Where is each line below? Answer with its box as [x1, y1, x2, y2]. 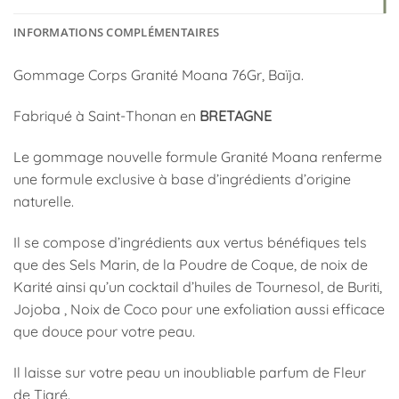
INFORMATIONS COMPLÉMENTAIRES [13, 24, 220, 41]
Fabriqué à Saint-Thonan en [13, 107, 199, 126]
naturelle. [13, 192, 74, 211]
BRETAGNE [199, 107, 272, 126]
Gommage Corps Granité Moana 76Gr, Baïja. [13, 66, 304, 85]
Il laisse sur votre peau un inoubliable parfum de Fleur [13, 362, 366, 381]
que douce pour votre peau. [13, 322, 195, 340]
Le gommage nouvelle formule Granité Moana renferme [13, 148, 382, 167]
